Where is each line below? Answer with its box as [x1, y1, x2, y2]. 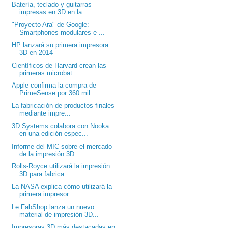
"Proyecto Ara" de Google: [12, 21, 90, 29]
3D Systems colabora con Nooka [12, 122, 109, 130]
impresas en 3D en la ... [19, 8, 91, 16]
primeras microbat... [19, 69, 79, 77]
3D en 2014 [19, 48, 53, 56]
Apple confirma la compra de [12, 81, 97, 90]
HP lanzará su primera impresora [12, 41, 109, 49]
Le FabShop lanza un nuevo [12, 203, 95, 211]
